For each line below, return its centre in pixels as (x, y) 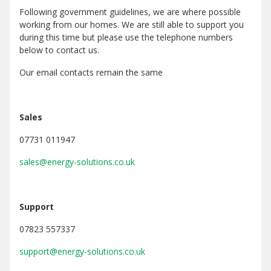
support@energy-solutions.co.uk (82, 252)
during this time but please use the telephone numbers (126, 38)
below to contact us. (59, 50)
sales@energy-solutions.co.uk (77, 162)
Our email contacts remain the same (91, 73)
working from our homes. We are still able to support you (132, 25)
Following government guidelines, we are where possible (130, 12)
